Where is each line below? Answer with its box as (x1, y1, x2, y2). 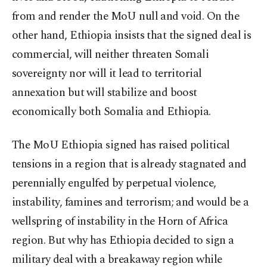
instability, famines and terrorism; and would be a (12, 194, 249, 212)
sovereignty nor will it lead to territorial (12, 65, 202, 83)
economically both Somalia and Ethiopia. (12, 103, 211, 121)
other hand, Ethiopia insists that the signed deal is (12, 27, 252, 45)
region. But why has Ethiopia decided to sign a (12, 232, 234, 250)
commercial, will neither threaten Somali (12, 46, 209, 64)
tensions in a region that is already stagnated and (12, 156, 247, 173)
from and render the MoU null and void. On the (12, 8, 240, 26)
